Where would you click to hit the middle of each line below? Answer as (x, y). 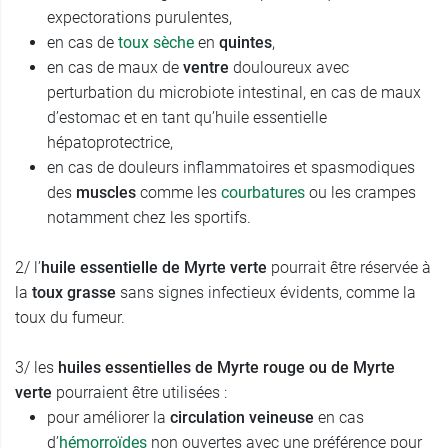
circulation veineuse (244, 418)
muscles (108, 193)
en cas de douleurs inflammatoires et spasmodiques (231, 168)
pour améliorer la (108, 418)
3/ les (36, 368)
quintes (245, 43)
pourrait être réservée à (349, 268)
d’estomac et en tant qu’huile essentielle (187, 118)
